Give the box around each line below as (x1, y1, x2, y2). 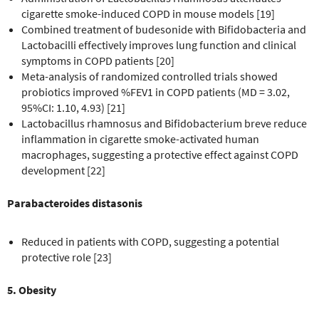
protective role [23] (21, 249, 112, 264)
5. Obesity (7, 282, 56, 297)
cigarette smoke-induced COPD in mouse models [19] (21, 6, 275, 21)
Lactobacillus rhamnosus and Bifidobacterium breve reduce (21, 115, 307, 130)
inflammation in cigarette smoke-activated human (21, 131, 259, 146)
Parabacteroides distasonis (7, 195, 142, 210)
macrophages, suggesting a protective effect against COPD (21, 147, 298, 162)
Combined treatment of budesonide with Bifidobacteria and (21, 21, 306, 36)
